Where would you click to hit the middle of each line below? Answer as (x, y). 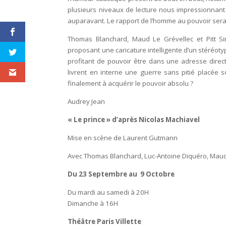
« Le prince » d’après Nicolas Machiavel (134, 120)
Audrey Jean (87, 102)
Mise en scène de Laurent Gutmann (123, 138)
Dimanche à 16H (93, 204)
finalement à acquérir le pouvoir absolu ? (131, 83)
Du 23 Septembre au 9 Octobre (121, 174)
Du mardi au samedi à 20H (108, 192)
